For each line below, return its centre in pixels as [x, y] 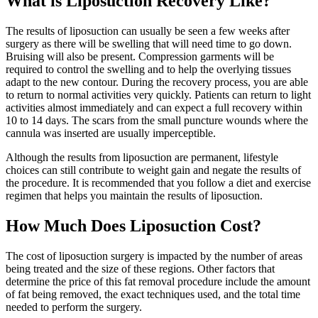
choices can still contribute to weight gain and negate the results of [153, 170]
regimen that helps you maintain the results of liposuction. [134, 195]
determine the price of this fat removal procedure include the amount [158, 281]
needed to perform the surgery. [74, 307]
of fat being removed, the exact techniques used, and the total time [153, 294]
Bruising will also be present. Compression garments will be [140, 56]
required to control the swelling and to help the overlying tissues [148, 69]
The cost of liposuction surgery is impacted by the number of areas [154, 256]
